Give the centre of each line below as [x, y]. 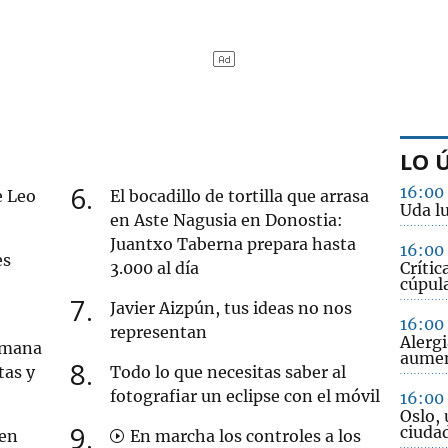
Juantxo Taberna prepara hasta [233, 243]
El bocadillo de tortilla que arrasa [240, 195]
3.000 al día [155, 267]
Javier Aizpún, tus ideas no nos [231, 307]
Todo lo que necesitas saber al [228, 371]
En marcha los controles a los [244, 435]
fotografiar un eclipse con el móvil [245, 395]
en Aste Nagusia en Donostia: [227, 219]
